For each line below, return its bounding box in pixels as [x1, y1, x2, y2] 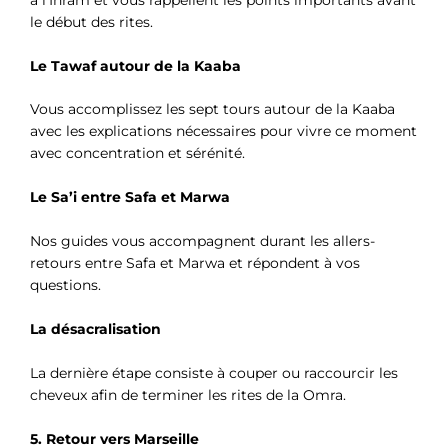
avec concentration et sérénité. [30, 145, 245, 162]
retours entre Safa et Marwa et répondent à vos [30, 255, 360, 272]
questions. [30, 277, 101, 294]
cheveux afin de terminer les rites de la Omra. [30, 386, 346, 403]
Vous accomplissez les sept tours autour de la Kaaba [30, 101, 395, 118]
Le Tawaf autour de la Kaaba [30, 57, 241, 74]
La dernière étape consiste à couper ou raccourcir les [30, 364, 398, 381]
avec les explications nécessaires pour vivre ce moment [30, 123, 417, 140]
